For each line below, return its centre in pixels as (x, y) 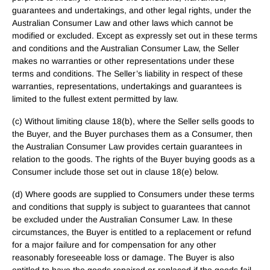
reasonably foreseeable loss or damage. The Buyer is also (123, 257)
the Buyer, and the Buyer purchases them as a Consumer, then (132, 134)
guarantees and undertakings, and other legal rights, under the (132, 10)
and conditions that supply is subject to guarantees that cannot (131, 207)
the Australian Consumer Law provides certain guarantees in (127, 146)
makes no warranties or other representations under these (123, 61)
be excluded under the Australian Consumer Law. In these (122, 219)
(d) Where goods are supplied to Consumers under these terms (133, 194)
